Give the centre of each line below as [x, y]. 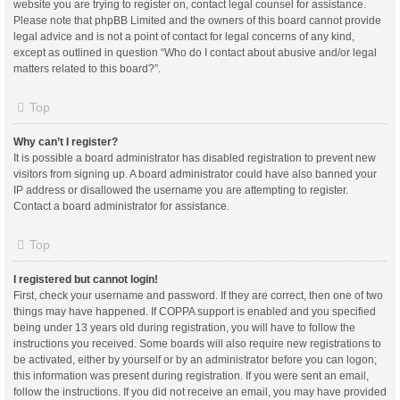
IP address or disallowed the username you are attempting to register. [181, 190]
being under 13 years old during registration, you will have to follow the [184, 327]
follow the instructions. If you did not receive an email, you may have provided [200, 392]
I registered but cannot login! [86, 279]
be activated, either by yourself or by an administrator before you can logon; [195, 359]
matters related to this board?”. [87, 68]
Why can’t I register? [66, 142]
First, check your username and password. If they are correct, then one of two [198, 295]
